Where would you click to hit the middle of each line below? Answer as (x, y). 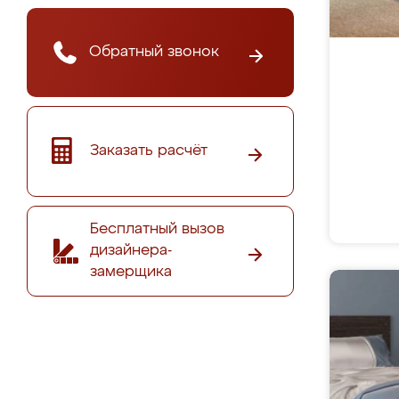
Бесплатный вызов (157, 229)
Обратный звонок (154, 52)
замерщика (131, 272)
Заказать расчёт (149, 151)
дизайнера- (131, 250)
